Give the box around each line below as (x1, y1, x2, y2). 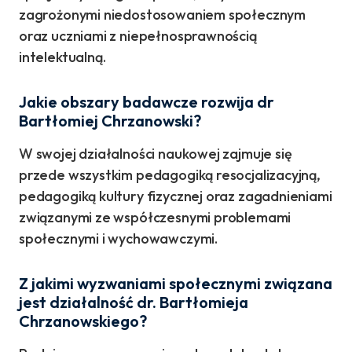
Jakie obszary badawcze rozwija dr (19, 92, 274, 112)
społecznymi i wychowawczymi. (19, 229, 218, 248)
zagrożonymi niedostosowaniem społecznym (19, 5, 306, 24)
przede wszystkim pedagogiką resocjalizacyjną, (19, 166, 321, 185)
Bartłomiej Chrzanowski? (19, 111, 201, 131)
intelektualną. (19, 48, 106, 67)
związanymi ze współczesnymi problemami (19, 208, 291, 227)
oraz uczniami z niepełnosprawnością (19, 27, 257, 46)
